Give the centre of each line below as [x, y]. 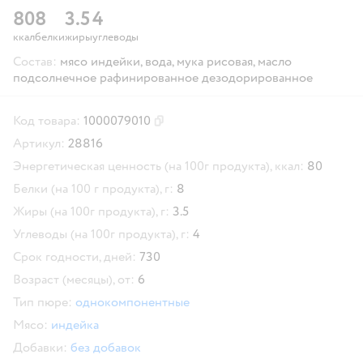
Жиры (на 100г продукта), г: [91, 211]
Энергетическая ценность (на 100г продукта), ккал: [158, 166]
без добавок [106, 347]
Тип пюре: [43, 302]
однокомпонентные [132, 302]
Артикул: [39, 143]
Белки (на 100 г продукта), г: [93, 188]
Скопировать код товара [214, 127]
